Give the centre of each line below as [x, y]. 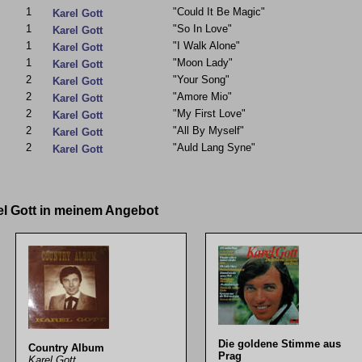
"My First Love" [209, 114]
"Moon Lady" [203, 63]
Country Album [66, 347]
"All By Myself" [208, 130]
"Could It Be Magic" [219, 12]
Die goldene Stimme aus [279, 343]
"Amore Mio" [202, 97]
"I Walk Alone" [206, 46]
